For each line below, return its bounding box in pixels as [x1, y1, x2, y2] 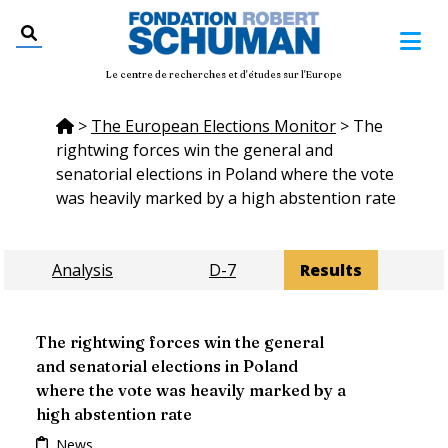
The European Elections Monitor [91, 114, 336, 137]
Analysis [52, 258, 113, 281]
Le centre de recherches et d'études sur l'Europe [105, 67, 342, 81]
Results [300, 258, 362, 281]
